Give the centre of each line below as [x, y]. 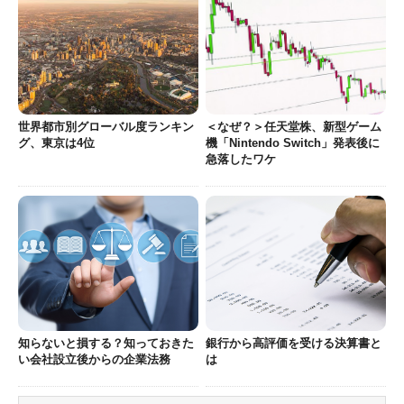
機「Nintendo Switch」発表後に [293, 142]
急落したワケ [241, 159]
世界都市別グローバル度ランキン [106, 126]
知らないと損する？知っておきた [106, 343]
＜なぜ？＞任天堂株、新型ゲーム [294, 126]
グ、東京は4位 [56, 142]
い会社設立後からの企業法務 [94, 359]
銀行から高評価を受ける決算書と [294, 343]
